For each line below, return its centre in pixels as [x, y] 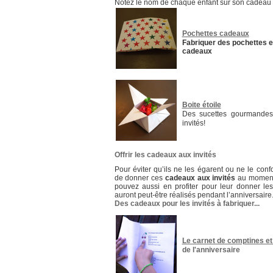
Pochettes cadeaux [215, 34]
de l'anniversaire [211, 250]
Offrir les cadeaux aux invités [165, 155]
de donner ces [140, 178]
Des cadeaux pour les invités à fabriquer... [187, 204]
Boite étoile [201, 105]
